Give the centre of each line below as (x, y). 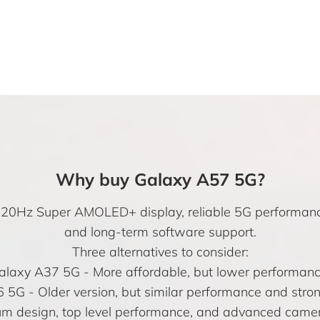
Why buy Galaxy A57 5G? (160, 179)
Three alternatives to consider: (160, 252)
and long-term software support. (160, 232)
